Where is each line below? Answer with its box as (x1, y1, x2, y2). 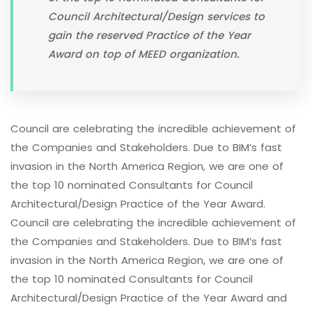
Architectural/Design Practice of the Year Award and (10, 290, 287, 305)
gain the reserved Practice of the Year (48, 28, 251, 42)
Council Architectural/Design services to (48, 9, 265, 24)
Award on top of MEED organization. (48, 47, 240, 61)
